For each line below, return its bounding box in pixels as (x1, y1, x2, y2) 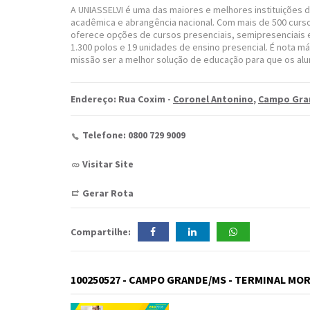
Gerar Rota (82, 187, 134, 199)
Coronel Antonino (173, 93, 253, 105)
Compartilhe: (71, 226, 131, 238)
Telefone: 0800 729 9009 (82, 129, 185, 141)
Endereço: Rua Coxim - (71, 93, 173, 105)
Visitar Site (82, 158, 134, 170)
